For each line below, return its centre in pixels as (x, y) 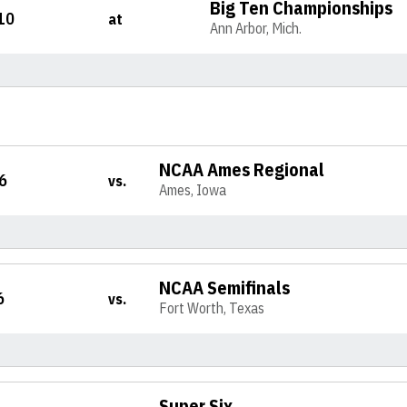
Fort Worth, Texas (212, 308)
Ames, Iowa (193, 190)
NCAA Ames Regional (242, 169)
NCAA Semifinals (225, 288)
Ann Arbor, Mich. (256, 28)
